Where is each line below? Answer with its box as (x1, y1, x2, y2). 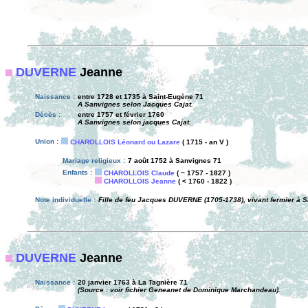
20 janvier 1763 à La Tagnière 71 (78, 278, 188, 286)
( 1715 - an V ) (180, 138, 228, 146)
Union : (35, 137, 58, 145)
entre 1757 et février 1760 (78, 111, 164, 118)
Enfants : (63, 168, 92, 176)
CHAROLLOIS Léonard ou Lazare (70, 138, 180, 146)
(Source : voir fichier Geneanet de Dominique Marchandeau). (78, 286, 280, 294)
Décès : (35, 111, 60, 118)
